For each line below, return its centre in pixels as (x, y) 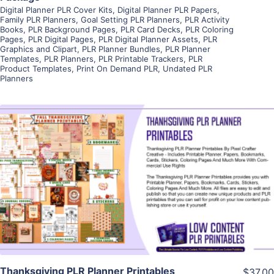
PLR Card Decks (150, 29)
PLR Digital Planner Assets (148, 39)
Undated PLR (187, 68)
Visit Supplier (137, 197)
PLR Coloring (209, 29)
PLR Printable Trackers (141, 58)
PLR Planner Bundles (121, 49)
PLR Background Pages (72, 29)
